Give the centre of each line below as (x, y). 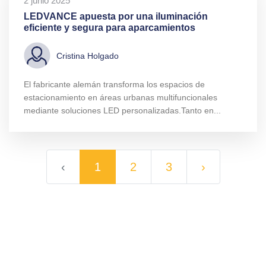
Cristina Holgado (88, 56)
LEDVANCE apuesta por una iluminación (116, 17)
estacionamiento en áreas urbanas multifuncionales (121, 98)
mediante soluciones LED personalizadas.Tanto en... (122, 111)
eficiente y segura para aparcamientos (110, 28)
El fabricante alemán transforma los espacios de (114, 85)
